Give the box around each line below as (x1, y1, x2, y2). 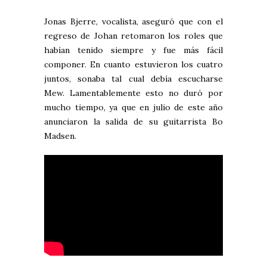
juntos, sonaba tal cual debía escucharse (44, 73, 223, 85)
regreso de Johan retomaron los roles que (44, 30, 223, 42)
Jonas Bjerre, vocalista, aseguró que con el (44, 16, 223, 27)
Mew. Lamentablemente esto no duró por (44, 88, 223, 99)
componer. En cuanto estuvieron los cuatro (44, 59, 223, 70)
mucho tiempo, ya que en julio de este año (44, 102, 223, 113)
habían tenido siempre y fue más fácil (44, 45, 223, 56)
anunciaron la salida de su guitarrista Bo (44, 116, 223, 128)
